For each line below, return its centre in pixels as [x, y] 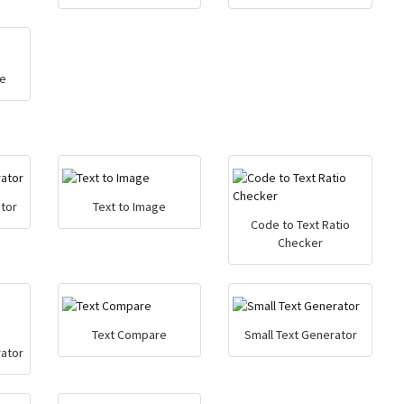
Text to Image [129, 207]
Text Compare [129, 335]
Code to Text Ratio [301, 225]
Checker [301, 243]
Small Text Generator [300, 335]
